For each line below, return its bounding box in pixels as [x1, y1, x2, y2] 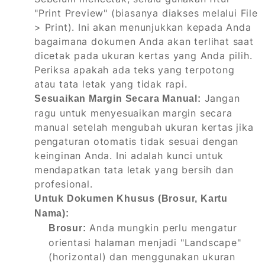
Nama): [34, 208, 69, 219]
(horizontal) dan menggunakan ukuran [49, 251, 235, 263]
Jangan [201, 92, 240, 105]
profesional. [34, 178, 93, 190]
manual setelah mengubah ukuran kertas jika [34, 121, 254, 134]
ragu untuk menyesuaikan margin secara [34, 107, 232, 119]
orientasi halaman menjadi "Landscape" [49, 237, 241, 249]
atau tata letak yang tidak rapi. [34, 78, 188, 91]
